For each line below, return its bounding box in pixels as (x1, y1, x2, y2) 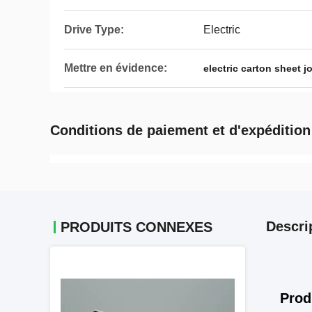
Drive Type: (64, 24, 124, 36)
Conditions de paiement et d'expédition (50, 123, 311, 138)
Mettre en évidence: (64, 62, 167, 74)
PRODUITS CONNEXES (61, 219, 212, 235)
